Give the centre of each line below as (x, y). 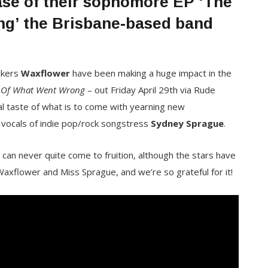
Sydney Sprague (187, 123)
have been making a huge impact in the (152, 73)
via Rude (197, 89)
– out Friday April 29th (131, 89)
